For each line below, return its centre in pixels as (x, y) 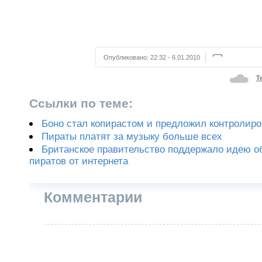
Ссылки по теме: (81, 104)
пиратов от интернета (79, 162)
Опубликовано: (127, 57)
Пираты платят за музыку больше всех (132, 136)
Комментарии (93, 197)
